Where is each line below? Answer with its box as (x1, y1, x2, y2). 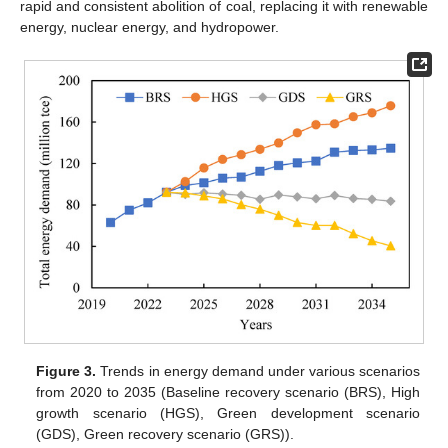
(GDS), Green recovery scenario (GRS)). (36, 426, 295, 443)
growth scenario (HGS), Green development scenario (36, 405, 420, 422)
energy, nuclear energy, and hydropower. (20, 19, 279, 35)
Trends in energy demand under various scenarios (96, 363, 420, 380)
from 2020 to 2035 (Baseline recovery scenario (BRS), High (36, 384, 420, 401)
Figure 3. (36, 363, 97, 380)
